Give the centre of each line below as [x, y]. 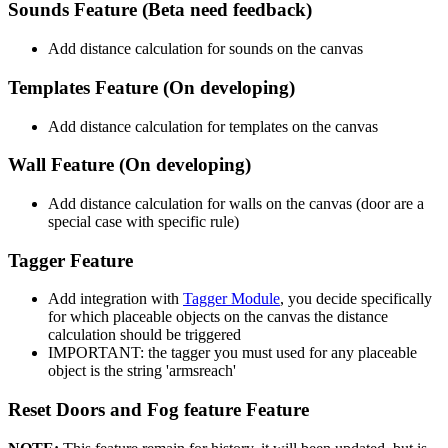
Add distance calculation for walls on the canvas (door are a [236, 203]
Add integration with [115, 299]
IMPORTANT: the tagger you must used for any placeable [232, 353]
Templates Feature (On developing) [151, 87]
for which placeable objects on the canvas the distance [218, 317]
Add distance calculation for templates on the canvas [213, 126]
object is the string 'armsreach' [142, 371]
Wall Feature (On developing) [129, 165]
